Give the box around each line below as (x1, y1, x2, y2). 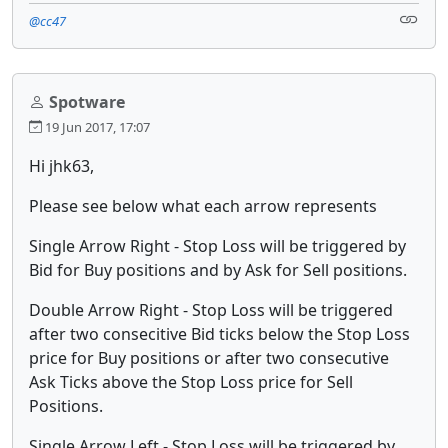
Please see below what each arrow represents (29, 194, 377, 217)
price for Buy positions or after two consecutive (29, 346, 389, 369)
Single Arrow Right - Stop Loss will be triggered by (29, 234, 406, 257)
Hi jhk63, (29, 154, 94, 177)
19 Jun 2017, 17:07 (42, 117, 150, 136)
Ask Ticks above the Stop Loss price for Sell (29, 370, 353, 393)
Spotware (49, 90, 125, 113)
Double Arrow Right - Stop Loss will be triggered (29, 298, 393, 321)
